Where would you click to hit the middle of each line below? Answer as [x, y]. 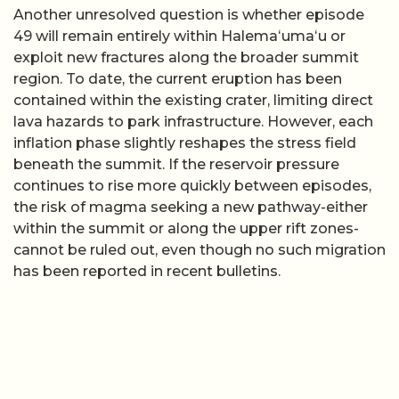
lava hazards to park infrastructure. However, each [193, 122]
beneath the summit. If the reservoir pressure [176, 165]
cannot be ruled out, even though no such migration [199, 250]
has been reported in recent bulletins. [147, 272]
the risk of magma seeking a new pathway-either [191, 208]
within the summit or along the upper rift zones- [186, 229]
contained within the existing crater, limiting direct [193, 101]
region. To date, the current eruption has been [178, 79]
